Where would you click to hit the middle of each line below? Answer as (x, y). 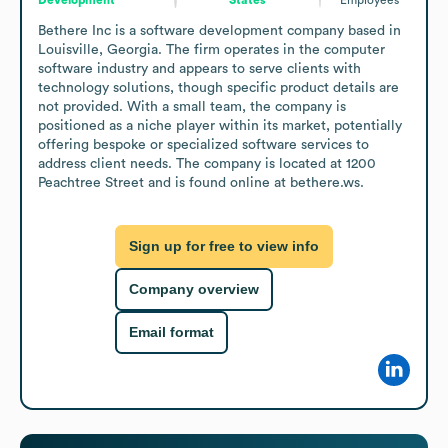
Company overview (194, 289)
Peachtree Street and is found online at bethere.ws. (201, 182)
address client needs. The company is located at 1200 (207, 163)
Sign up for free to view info (224, 246)
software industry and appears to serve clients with (199, 68)
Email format (171, 332)
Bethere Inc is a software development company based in (219, 30)
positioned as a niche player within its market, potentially (220, 125)
